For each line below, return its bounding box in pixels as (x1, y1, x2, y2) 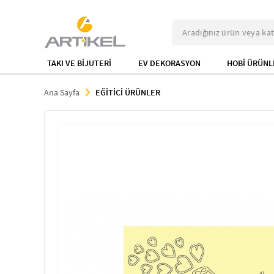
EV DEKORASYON (138, 57, 201, 68)
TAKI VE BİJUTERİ (47, 57, 111, 68)
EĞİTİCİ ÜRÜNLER (95, 87, 160, 98)
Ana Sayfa (44, 87, 80, 98)
